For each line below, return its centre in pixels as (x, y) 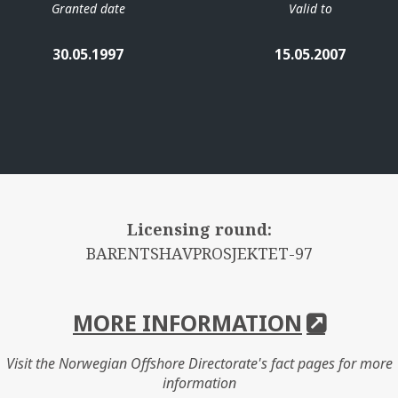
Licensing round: (199, 229)
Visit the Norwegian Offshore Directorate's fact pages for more (199, 363)
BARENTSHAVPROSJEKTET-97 (199, 253)
